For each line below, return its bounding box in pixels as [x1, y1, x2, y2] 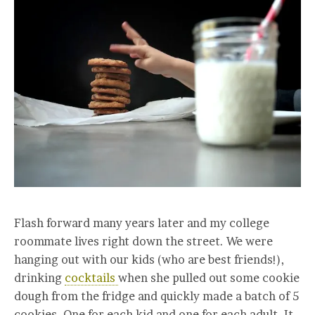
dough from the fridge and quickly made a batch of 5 [14, 288, 299, 303]
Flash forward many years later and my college [14, 215, 269, 230]
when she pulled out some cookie [118, 270, 300, 285]
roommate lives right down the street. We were [14, 233, 273, 248]
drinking [14, 270, 65, 285]
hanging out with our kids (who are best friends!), [14, 252, 284, 266]
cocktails [65, 270, 118, 285]
